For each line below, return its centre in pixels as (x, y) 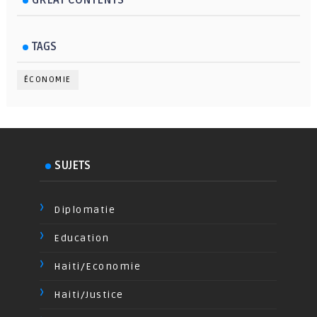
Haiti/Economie (98, 266)
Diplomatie (85, 209)
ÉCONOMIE (47, 79)
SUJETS (73, 165)
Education (82, 238)
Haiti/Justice (89, 294)
